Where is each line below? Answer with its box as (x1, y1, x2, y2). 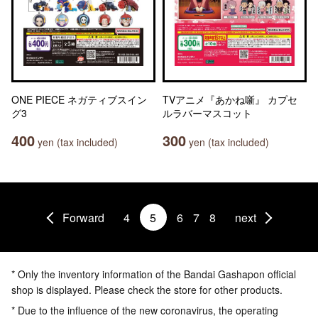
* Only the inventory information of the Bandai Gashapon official (11, 267, 296, 281)
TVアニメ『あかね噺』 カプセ (163, 92, 297, 106)
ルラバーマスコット (163, 106, 252, 120)
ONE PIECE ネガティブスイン (11, 92, 147, 106)
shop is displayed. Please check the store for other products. (11, 283, 283, 297)
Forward (62, 209, 104, 226)
